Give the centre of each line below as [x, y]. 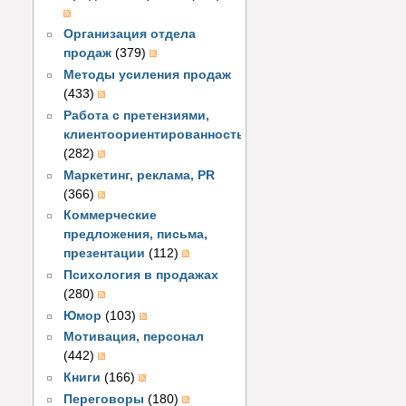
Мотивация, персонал [134, 337]
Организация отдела [130, 34]
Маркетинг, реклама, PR [140, 175]
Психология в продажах [141, 275]
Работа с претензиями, [137, 115]
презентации [105, 254]
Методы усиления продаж [148, 75]
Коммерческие [111, 216]
